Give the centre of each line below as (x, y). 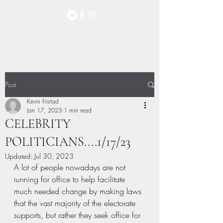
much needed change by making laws (79, 191)
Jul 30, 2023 (54, 156)
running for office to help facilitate (71, 179)
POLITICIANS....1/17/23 (68, 142)
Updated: (20, 156)
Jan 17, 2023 (44, 110)
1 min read (78, 110)
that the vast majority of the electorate (76, 203)
